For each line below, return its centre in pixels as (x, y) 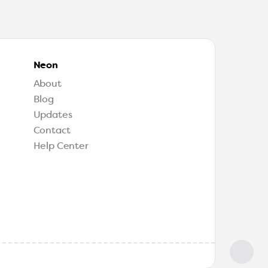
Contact (52, 130)
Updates (53, 115)
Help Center (61, 146)
